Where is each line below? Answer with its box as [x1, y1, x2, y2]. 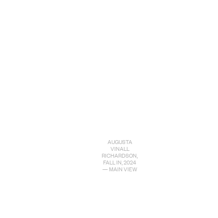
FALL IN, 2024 [103, 157, 137, 166]
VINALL [110, 144, 129, 153]
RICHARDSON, [102, 150, 138, 160]
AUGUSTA [107, 137, 132, 146]
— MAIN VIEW [102, 164, 138, 173]
